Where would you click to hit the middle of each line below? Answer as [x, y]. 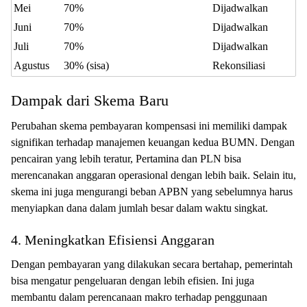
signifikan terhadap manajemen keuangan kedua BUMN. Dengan [153, 142]
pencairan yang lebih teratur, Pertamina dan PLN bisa [126, 159]
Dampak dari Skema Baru [90, 100]
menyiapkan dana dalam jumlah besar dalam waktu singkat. [139, 208]
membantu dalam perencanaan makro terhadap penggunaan [139, 297]
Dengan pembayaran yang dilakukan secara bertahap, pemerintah [152, 264]
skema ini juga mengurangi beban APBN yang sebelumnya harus [152, 192]
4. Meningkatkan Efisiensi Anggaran [113, 240]
